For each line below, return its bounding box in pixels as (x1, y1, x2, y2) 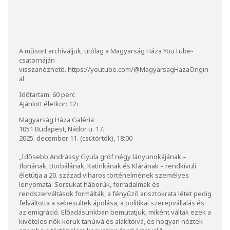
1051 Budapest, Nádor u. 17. (19, 124, 108, 133)
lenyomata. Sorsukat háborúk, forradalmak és (19, 179, 160, 189)
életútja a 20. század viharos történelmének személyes (19, 170, 189, 180)
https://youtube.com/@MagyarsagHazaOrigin (68, 64, 208, 74)
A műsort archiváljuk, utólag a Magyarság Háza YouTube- (19, 46, 194, 55)
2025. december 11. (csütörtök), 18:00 (19, 133, 134, 143)
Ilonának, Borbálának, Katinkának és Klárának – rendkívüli (19, 161, 196, 170)
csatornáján (19, 55, 55, 65)
